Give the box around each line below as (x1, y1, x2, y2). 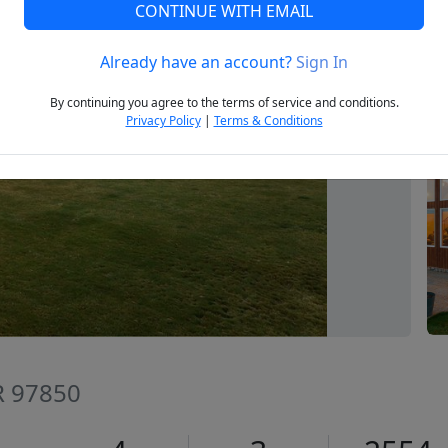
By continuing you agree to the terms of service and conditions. (49, 94, 399, 112)
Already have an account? (100, 51, 296, 74)
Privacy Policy (125, 112, 201, 130)
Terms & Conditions (213, 112, 323, 130)
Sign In (296, 51, 348, 74)
